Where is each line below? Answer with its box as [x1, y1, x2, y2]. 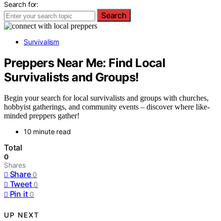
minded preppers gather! [4, 111, 79, 120]
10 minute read [24, 127, 71, 136]
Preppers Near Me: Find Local [4, 55, 166, 70]
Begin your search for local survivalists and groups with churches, [4, 94, 209, 103]
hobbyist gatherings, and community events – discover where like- [4, 103, 210, 111]
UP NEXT [4, 210, 39, 219]
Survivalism [24, 37, 60, 46]
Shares [4, 161, 26, 170]
